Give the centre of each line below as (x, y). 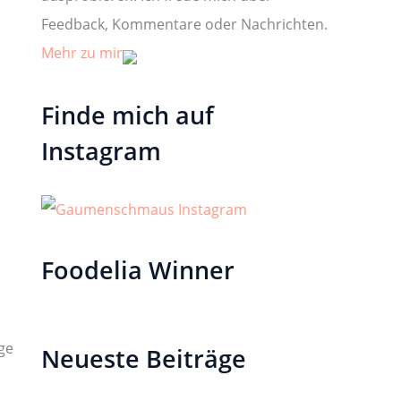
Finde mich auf (128, 115)
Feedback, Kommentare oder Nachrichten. (184, 25)
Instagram (101, 150)
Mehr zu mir (82, 53)
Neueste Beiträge (144, 358)
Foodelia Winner (138, 269)
